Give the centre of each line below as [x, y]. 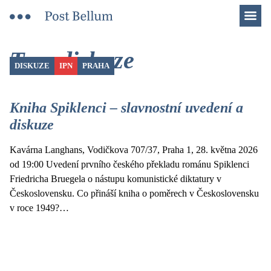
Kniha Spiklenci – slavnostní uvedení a [126, 108]
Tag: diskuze [72, 60]
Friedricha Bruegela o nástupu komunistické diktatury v [116, 179]
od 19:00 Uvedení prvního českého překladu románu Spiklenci [129, 164]
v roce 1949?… [39, 208]
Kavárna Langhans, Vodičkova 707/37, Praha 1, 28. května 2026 [134, 150]
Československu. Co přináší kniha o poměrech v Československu [134, 193]
